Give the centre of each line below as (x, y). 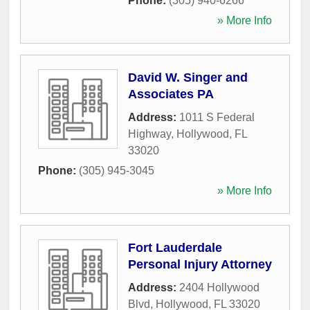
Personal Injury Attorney (200, 264)
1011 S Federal (217, 117)
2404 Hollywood (219, 288)
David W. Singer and (188, 77)
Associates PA (171, 94)
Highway (149, 134)
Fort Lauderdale (175, 248)
